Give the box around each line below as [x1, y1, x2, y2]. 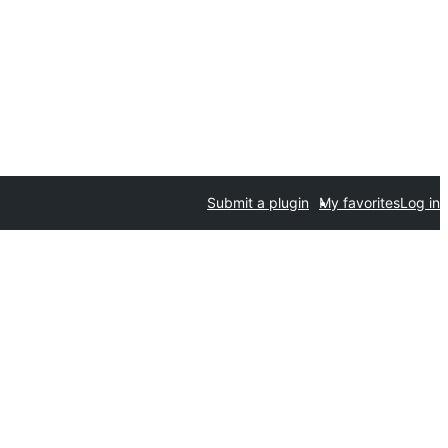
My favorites [319, 194, 400, 211]
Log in [400, 194, 440, 211]
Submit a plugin [207, 194, 309, 211]
